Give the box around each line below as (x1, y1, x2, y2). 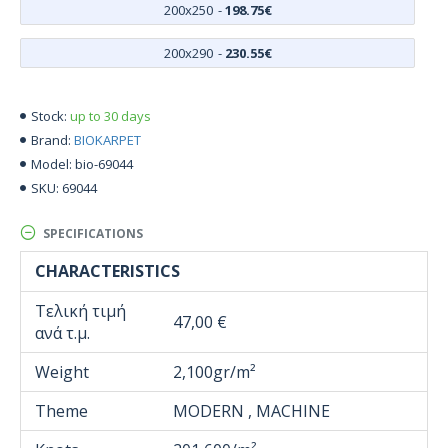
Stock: (31, 107, 67, 125)
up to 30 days (70, 106, 151, 125)
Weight (35, 361, 89, 383)
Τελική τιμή (35, 300, 126, 322)
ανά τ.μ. (35, 322, 90, 344)
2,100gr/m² (173, 361, 256, 383)
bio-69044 (75, 154, 133, 173)
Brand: (31, 131, 71, 149)
